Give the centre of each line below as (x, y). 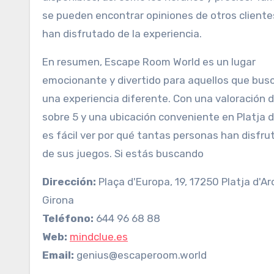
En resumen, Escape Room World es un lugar (149, 62)
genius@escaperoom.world (140, 255)
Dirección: (69, 182)
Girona (58, 200)
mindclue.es (99, 237)
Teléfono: (68, 218)
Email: (58, 255)
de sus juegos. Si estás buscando (123, 154)
